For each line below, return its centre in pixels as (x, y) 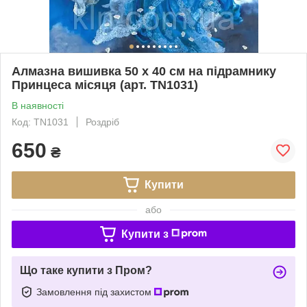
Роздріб (102, 122)
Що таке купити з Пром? (86, 270)
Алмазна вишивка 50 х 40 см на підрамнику (144, 71)
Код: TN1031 (40, 122)
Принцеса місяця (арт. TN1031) (105, 85)
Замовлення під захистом (95, 292)
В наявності (38, 105)
